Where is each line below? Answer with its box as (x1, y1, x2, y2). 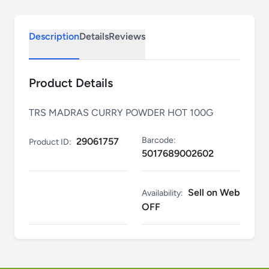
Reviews (109, 31, 145, 43)
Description (29, 31, 79, 43)
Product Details (29, 76, 113, 91)
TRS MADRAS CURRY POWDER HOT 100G (29, 107, 213, 119)
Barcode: (142, 135, 176, 146)
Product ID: (29, 137, 71, 148)
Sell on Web (188, 187, 240, 199)
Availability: (142, 188, 183, 199)
